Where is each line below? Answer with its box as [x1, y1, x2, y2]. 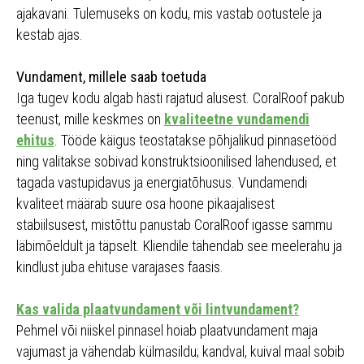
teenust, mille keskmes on [16, 110, 164, 128]
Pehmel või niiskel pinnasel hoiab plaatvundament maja [16, 322, 318, 340]
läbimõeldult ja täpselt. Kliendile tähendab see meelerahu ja [16, 237, 342, 255]
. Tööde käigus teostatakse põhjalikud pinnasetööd [54, 132, 336, 149]
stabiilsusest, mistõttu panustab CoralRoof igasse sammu [16, 216, 332, 234]
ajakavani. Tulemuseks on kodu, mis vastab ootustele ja [16, 5, 322, 23]
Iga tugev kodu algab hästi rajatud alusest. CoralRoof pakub [16, 89, 344, 107]
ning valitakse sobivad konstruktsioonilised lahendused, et [16, 153, 336, 171]
